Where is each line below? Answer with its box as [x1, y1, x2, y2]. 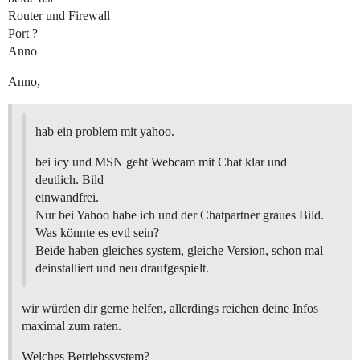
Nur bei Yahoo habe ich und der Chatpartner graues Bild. [35, 208, 324, 223]
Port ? [8, 27, 38, 41]
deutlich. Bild [35, 173, 104, 187]
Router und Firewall [8, 9, 110, 23]
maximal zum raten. [22, 319, 121, 333]
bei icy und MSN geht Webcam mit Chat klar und [35, 155, 287, 170]
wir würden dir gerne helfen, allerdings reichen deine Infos [22, 301, 318, 316]
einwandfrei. [35, 190, 99, 205]
